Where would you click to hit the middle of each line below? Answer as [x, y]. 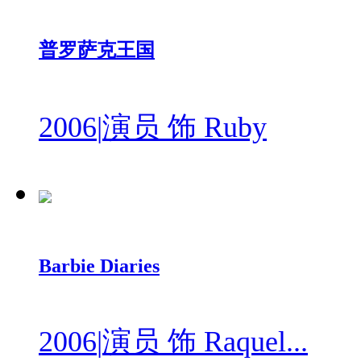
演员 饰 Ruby [185, 128]
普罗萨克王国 [97, 50]
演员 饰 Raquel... [205, 341]
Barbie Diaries [99, 266]
